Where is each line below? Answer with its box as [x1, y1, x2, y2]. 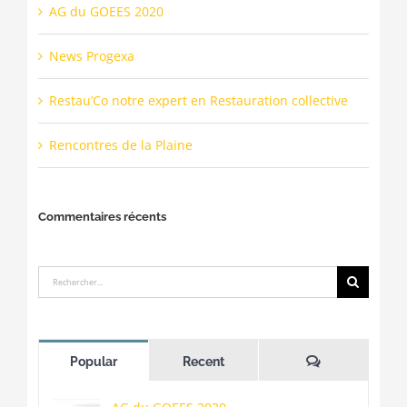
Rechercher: [36, 269, 111, 287]
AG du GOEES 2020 [48, 3, 164, 21]
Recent [183, 354, 224, 370]
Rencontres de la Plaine [48, 136, 193, 154]
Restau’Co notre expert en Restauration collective [48, 92, 348, 110]
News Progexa [48, 47, 134, 65]
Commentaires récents [37, 210, 166, 224]
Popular [69, 354, 117, 370]
